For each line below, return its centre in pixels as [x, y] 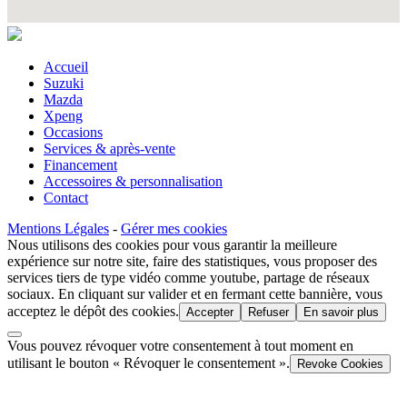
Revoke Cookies [340, 363]
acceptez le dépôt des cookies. [93, 311]
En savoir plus [341, 312]
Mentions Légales [58, 228]
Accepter [210, 312]
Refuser [268, 312]
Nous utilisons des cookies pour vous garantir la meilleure [172, 244]
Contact [66, 197]
